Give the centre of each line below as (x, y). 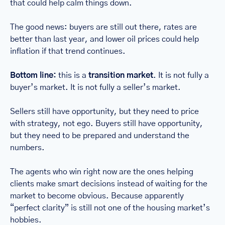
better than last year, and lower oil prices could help (104, 39)
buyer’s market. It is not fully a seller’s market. (95, 88)
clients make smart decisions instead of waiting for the (109, 184)
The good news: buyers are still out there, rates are (103, 27)
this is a (72, 76)
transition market (121, 76)
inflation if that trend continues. (68, 51)
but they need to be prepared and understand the (100, 136)
